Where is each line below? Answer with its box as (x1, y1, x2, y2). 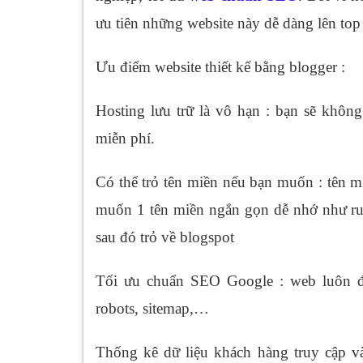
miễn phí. (96, 129, 155, 147)
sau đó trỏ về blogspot (96, 228, 234, 246)
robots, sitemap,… (96, 299, 209, 317)
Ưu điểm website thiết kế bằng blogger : (96, 58, 345, 75)
